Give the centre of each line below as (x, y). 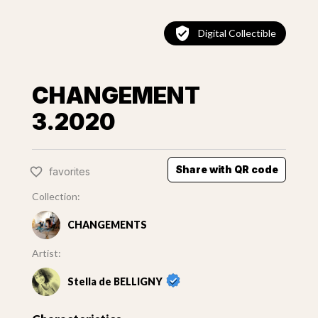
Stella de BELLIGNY (115, 282)
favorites (69, 171)
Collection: (56, 197)
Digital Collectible (237, 33)
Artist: (46, 253)
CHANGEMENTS (107, 225)
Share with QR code (227, 170)
